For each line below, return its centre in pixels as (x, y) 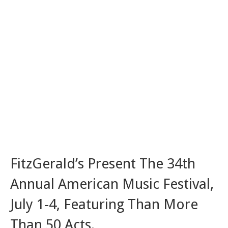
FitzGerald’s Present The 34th (103, 163)
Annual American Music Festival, (112, 184)
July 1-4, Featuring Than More (104, 204)
